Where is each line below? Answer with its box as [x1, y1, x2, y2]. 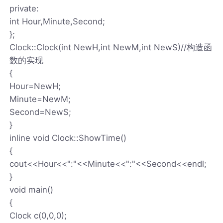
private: [9, 3, 39, 13]
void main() [9, 184, 54, 195]
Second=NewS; [9, 107, 72, 117]
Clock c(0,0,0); [9, 210, 67, 221]
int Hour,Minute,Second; [9, 16, 106, 26]
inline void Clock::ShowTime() [9, 132, 127, 143]
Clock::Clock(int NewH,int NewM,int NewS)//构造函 [9, 42, 213, 52]
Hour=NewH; [9, 81, 61, 91]
